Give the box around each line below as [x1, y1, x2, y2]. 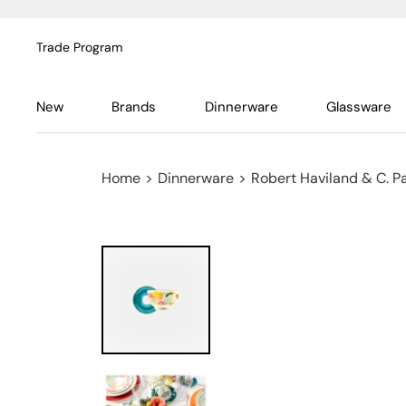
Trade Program [36, 39, 122, 55]
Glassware [325, 98, 391, 116]
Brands [111, 98, 157, 116]
